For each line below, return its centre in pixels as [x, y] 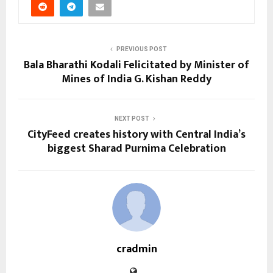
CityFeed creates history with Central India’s [136, 135]
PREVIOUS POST [141, 49]
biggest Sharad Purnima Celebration [136, 149]
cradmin [136, 250]
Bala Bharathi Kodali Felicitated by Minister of [136, 66]
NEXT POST [132, 119]
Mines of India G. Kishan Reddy [136, 80]
